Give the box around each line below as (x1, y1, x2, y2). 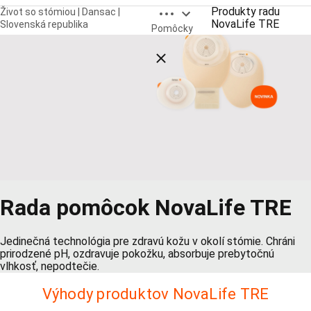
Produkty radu (210, 4, 280, 18)
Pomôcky (151, 22, 193, 34)
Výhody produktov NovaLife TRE (42, 285, 269, 303)
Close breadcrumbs (151, 50, 243, 62)
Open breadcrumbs (158, 3, 251, 17)
